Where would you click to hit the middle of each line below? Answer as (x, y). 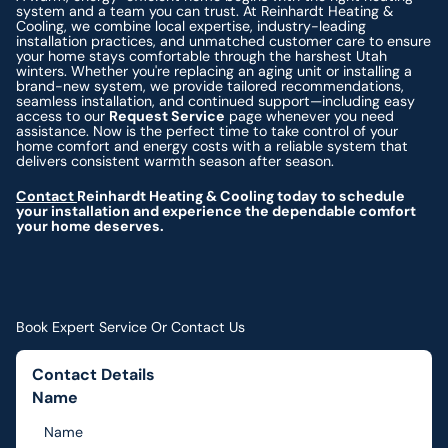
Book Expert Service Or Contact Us (131, 327)
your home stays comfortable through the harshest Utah (202, 55)
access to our (63, 115)
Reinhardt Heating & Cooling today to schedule (241, 196)
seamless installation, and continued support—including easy (216, 100)
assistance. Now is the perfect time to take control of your (207, 130)
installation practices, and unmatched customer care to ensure (224, 40)
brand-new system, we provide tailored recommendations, (210, 85)
